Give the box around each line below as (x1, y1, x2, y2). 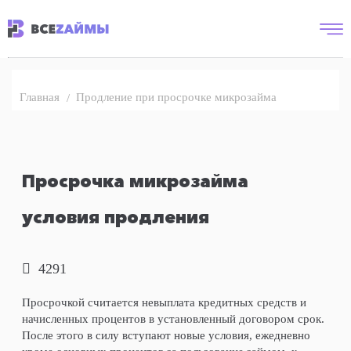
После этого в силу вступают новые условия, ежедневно (22, 329, 310, 342)
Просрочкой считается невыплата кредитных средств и (22, 296, 306, 309)
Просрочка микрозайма (22, 171, 248, 192)
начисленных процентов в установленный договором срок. (22, 313, 324, 325)
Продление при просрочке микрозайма (76, 90, 277, 103)
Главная (20, 91, 60, 104)
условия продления (22, 207, 209, 228)
